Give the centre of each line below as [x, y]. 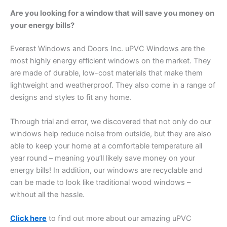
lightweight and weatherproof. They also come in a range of [113, 85]
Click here [28, 218]
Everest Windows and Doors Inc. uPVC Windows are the [107, 49]
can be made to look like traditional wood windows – [100, 182]
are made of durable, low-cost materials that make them [106, 73]
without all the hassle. [47, 194]
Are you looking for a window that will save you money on [112, 13]
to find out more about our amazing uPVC [119, 218]
